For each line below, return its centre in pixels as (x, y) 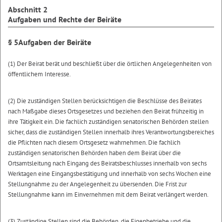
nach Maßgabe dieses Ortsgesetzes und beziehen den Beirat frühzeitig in (106, 111)
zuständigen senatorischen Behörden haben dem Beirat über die (94, 153)
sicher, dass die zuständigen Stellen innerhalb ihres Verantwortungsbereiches (111, 132)
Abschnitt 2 (28, 9)
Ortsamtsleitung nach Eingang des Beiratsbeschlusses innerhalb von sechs (107, 163)
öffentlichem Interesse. (39, 74)
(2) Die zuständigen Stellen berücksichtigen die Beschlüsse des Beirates (105, 101)
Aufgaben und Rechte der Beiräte (65, 19)
